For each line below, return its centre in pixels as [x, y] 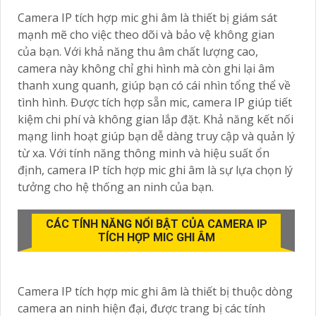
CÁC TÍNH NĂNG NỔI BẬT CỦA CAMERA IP [156, 224]
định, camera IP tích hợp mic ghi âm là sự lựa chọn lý [155, 170]
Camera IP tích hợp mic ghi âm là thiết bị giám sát [147, 17]
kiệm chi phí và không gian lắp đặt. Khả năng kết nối [156, 119]
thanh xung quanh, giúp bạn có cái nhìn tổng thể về [154, 85]
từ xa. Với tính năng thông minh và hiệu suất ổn [144, 153]
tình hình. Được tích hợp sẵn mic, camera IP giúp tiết [155, 102]
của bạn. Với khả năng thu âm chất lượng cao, [138, 51]
